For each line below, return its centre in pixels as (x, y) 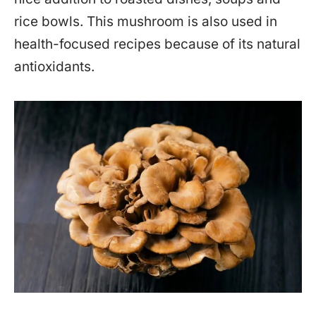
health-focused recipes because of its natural (157, 44)
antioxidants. (54, 66)
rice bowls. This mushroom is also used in (146, 21)
